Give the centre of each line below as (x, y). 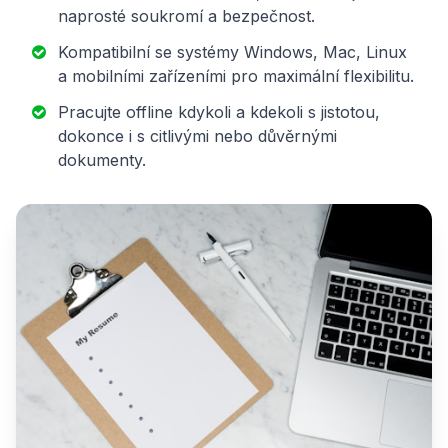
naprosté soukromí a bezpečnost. (186, 15)
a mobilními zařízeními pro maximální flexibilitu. (236, 75)
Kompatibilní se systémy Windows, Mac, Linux (232, 51)
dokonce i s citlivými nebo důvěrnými (197, 135)
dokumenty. (102, 159)
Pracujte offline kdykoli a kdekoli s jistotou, (219, 111)
